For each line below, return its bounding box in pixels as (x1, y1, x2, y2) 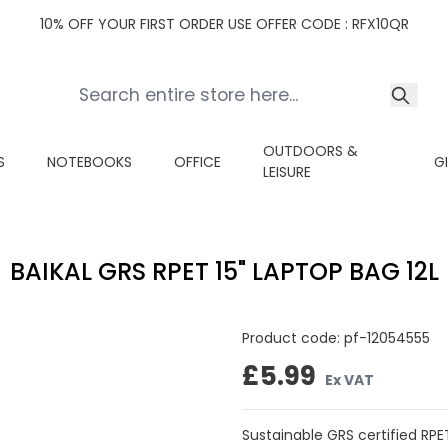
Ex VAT (325, 369, 374, 390)
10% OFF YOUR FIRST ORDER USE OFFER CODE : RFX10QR (39, 14, 409, 34)
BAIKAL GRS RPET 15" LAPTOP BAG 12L (9, 255, 439, 288)
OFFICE (174, 151, 221, 172)
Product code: (241, 328, 344, 348)
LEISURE (263, 162, 311, 182)
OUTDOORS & (263, 141, 358, 161)
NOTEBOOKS (47, 151, 132, 172)
